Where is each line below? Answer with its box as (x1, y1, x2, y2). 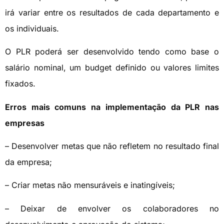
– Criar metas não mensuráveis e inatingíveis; (5, 180, 175, 190)
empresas (5, 117, 44, 128)
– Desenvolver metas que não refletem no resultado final (5, 141, 219, 151)
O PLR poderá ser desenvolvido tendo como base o (5, 46, 219, 57)
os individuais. (5, 23, 59, 33)
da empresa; (5, 157, 52, 167)
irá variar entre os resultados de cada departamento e (5, 7, 219, 17)
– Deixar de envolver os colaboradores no (5, 203, 219, 213)
